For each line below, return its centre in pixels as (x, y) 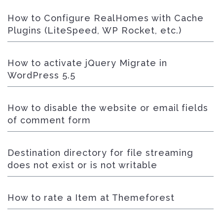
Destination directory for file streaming (100, 153)
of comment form (49, 120)
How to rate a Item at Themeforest (91, 198)
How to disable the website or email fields (108, 108)
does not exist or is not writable (82, 165)
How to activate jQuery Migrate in (87, 63)
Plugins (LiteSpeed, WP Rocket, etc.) (94, 30)
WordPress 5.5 (41, 75)
